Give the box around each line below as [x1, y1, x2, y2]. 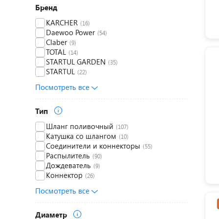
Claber [46, 37, 67, 47]
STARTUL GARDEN [46, 57, 106, 66]
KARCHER [46, 18, 78, 27]
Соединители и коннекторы [46, 141, 140, 151]
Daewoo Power [46, 27, 95, 37]
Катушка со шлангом [46, 131, 116, 141]
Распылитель [46, 151, 90, 160]
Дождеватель [46, 160, 91, 170]
